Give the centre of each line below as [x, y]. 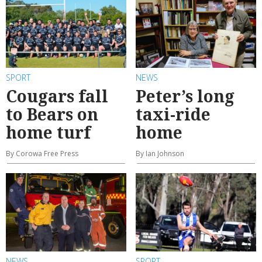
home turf [48, 132]
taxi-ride [173, 114]
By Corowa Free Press [42, 153]
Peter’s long [185, 96]
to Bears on [52, 114]
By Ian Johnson [160, 153]
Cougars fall [57, 96]
